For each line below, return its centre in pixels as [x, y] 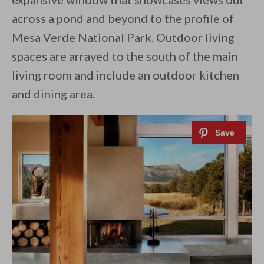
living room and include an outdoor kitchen [126, 75]
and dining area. [53, 94]
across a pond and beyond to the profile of [123, 19]
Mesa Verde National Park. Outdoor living [123, 37]
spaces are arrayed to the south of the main [125, 56]
